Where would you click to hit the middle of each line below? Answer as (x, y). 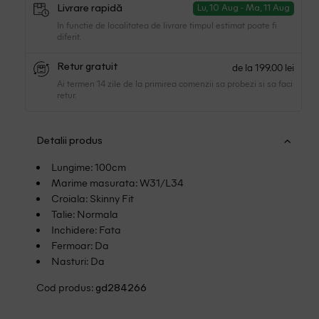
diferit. (69, 36)
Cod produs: (66, 287)
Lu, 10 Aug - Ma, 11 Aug (243, 9)
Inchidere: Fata (86, 230)
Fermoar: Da (80, 245)
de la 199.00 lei (263, 67)
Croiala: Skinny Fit (92, 198)
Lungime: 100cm (88, 167)
